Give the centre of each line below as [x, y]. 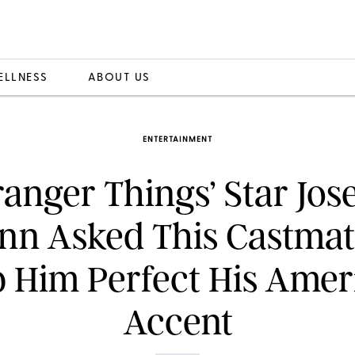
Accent [177, 322]
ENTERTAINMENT [177, 140]
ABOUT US [119, 78]
